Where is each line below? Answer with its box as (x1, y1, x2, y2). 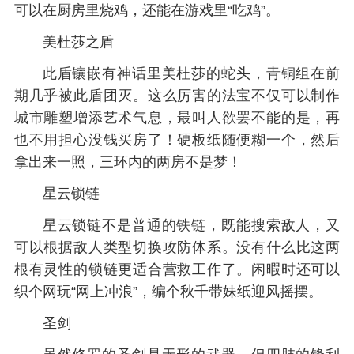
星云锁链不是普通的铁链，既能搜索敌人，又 (42, 217, 341, 233)
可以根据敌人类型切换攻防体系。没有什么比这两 (13, 239, 341, 255)
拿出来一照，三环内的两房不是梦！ (13, 153, 242, 170)
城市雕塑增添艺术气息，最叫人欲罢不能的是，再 (13, 109, 341, 126)
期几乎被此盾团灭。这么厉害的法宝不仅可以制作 (13, 87, 341, 104)
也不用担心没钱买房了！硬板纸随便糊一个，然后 (13, 131, 341, 148)
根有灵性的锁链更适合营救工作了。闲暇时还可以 (13, 261, 341, 277)
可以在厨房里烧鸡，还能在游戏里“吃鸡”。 (13, 2, 280, 19)
